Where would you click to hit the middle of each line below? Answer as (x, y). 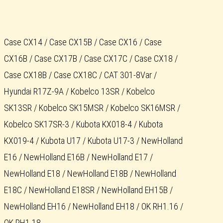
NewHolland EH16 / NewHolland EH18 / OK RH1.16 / (94, 207)
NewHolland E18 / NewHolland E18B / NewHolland (90, 174)
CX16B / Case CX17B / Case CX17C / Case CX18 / (91, 59)
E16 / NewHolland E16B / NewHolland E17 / (78, 157)
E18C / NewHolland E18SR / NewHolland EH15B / (88, 190)
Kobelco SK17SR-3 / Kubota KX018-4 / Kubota (83, 124)
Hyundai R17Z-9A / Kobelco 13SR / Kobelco (79, 92)
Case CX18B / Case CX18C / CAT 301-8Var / (80, 75)
